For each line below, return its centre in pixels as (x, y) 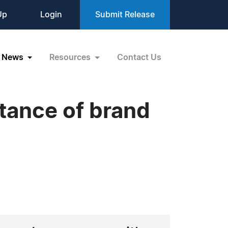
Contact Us (139, 57)
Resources (71, 57)
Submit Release (125, 15)
